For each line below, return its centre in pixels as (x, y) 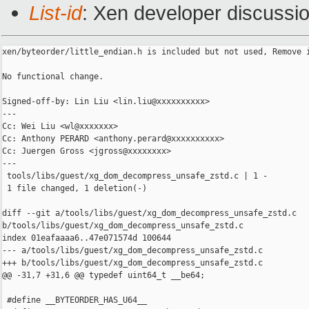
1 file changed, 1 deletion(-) (74, 189)
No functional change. (53, 77)
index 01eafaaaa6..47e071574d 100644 (87, 238)
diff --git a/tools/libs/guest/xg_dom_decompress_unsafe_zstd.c (152, 213)
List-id (56, 13)
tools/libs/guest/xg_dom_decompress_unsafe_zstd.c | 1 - (135, 176)
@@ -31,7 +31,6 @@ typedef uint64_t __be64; (103, 276)
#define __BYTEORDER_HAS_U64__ (74, 300)
